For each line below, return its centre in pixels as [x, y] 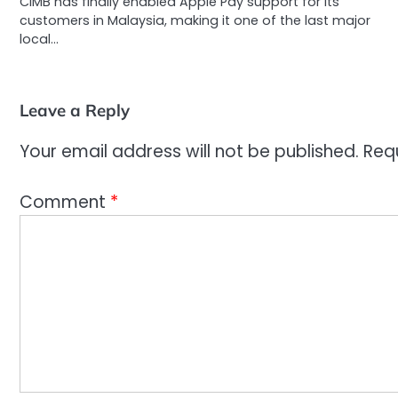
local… [39, 40]
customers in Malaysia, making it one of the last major [195, 21]
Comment [65, 202]
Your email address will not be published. [189, 152]
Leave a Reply [75, 111]
